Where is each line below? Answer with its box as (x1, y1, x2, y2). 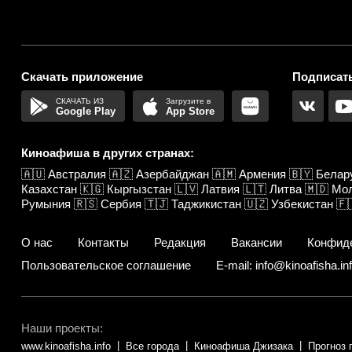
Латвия (201, 182, 240, 196)
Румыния (21, 197, 71, 211)
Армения (239, 167, 286, 181)
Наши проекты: (21, 321, 103, 335)
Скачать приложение (21, 70, 143, 84)
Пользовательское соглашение (21, 258, 191, 273)
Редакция (154, 236, 206, 250)
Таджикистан (171, 197, 241, 211)
